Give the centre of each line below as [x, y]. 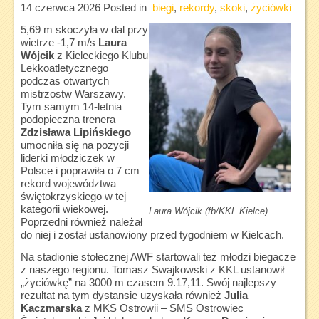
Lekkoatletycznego [64, 68]
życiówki [271, 8]
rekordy [197, 8]
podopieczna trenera [68, 120]
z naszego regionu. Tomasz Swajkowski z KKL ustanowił [152, 270]
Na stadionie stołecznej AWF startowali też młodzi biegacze [158, 257]
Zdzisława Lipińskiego [75, 132]
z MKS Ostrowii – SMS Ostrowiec [162, 308]
